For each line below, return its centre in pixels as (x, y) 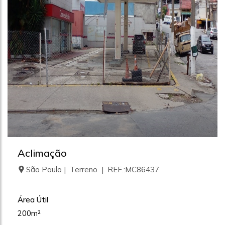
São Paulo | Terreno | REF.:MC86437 (93, 170)
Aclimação (42, 153)
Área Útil (33, 200)
